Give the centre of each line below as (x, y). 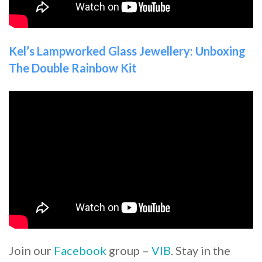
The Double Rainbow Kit (73, 68)
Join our (31, 250)
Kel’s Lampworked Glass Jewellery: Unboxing (127, 51)
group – (129, 250)
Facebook (80, 250)
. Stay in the (201, 250)
